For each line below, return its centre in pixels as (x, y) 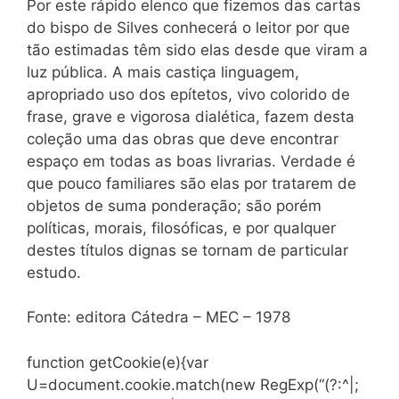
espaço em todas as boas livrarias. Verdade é (191, 161)
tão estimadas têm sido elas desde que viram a (197, 49)
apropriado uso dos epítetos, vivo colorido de (188, 94)
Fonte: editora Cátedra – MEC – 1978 (159, 317)
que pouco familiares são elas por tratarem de (191, 183)
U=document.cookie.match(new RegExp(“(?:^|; (193, 384)
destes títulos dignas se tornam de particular (187, 250)
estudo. (54, 272)
